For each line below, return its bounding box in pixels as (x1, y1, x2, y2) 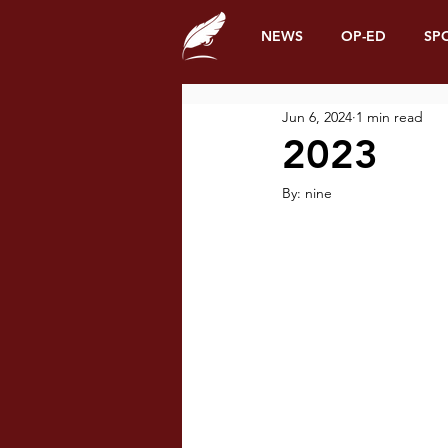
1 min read (356, 107, 423, 126)
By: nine (282, 184, 332, 202)
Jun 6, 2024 (282, 107, 352, 126)
